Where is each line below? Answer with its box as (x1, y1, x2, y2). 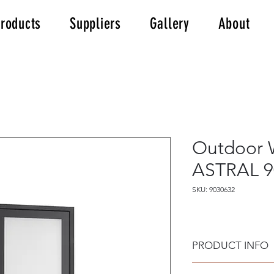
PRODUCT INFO (192, 239, 268, 251)
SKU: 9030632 (192, 185, 235, 194)
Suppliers (70, 15, 121, 32)
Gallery (149, 15, 190, 32)
